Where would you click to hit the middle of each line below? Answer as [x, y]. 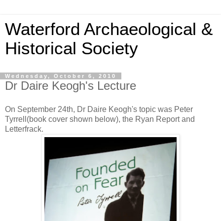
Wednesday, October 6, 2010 [61, 76]
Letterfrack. [24, 129]
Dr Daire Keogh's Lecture [71, 86]
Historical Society [72, 48]
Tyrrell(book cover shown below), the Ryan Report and [100, 119]
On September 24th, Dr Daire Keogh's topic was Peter [99, 109]
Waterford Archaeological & [109, 29]
